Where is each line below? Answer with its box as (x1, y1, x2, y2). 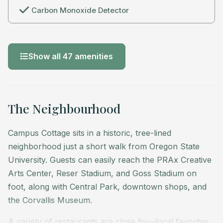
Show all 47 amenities (28, 51, 113, 61)
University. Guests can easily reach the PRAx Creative (8, 154, 212, 165)
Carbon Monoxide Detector (31, 5, 129, 15)
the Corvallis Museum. (8, 195, 92, 205)
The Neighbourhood (8, 100, 120, 116)
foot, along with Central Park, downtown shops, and (8, 181, 207, 192)
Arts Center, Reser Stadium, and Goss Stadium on (8, 168, 197, 178)
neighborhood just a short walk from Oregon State (8, 141, 200, 151)
